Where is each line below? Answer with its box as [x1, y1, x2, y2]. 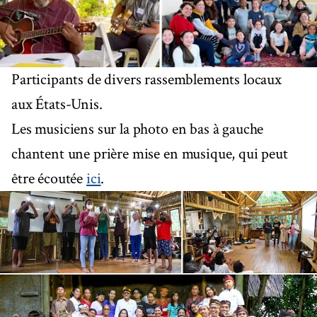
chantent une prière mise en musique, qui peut [11, 143, 288, 164]
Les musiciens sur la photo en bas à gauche [11, 118, 264, 139]
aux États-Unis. [11, 93, 103, 115]
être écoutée [11, 168, 86, 189]
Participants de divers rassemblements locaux [11, 69, 282, 90]
